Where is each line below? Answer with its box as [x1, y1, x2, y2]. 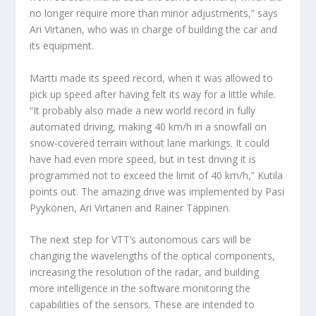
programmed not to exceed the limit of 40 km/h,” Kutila [30, 168, 284, 182]
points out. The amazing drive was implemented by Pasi [30, 184, 285, 198]
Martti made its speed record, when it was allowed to [30, 71, 274, 85]
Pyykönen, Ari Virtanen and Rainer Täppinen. [30, 200, 231, 214]
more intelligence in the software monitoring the [30, 281, 251, 295]
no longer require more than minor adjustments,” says [30, 6, 279, 20]
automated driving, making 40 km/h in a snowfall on [30, 119, 267, 133]
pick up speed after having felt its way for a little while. [30, 87, 276, 101]
